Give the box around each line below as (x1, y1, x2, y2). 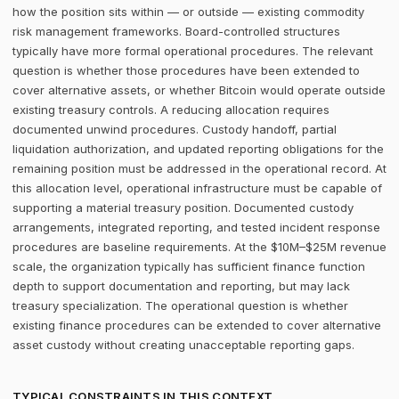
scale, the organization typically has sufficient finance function (12, 259, 365, 273)
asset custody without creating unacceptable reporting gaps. (12, 338, 354, 352)
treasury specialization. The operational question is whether (12, 298, 348, 313)
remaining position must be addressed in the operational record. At (12, 161, 387, 175)
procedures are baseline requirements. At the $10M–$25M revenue (12, 240, 387, 254)
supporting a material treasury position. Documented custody (12, 200, 354, 215)
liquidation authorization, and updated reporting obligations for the (12, 142, 384, 156)
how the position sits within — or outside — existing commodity (12, 4, 364, 19)
